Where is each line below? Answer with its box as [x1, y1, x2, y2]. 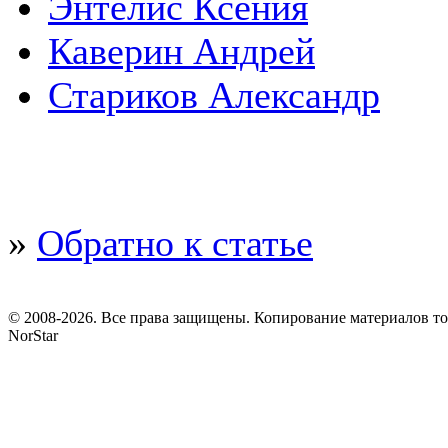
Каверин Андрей [48, 30, 315, 72]
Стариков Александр [48, 74, 380, 116]
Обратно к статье [37, 222, 313, 264]
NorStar [8, 327, 58, 344]
